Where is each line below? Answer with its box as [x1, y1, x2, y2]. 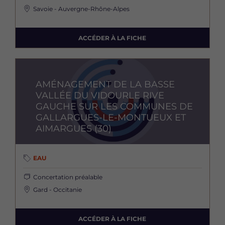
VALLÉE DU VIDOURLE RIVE [36, 90, 164, 101]
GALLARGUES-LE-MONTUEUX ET [36, 112, 186, 124]
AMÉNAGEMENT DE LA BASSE [36, 79, 175, 90]
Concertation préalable [33, 173, 102, 181]
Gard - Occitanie [33, 186, 82, 194]
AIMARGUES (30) [36, 123, 111, 135]
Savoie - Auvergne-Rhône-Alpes [33, 5, 130, 13]
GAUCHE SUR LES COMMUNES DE [36, 101, 193, 113]
